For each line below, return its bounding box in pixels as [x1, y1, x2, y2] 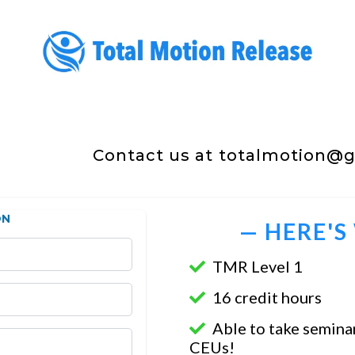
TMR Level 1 [209, 257, 303, 276]
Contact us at [93, 146, 214, 165]
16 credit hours [209, 288, 322, 307]
